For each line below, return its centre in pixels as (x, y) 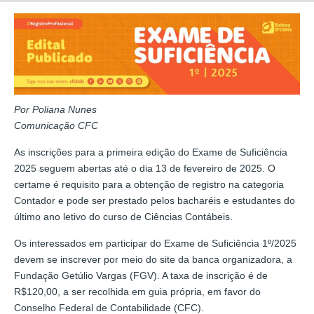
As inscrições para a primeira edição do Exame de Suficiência (151, 152)
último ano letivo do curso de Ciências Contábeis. (123, 216)
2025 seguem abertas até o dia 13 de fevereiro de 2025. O (145, 168)
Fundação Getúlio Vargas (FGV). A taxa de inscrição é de (141, 275)
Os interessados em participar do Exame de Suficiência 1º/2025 (155, 243)
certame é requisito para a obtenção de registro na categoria (149, 184)
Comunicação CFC (56, 125)
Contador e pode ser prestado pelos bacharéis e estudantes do (155, 200)
